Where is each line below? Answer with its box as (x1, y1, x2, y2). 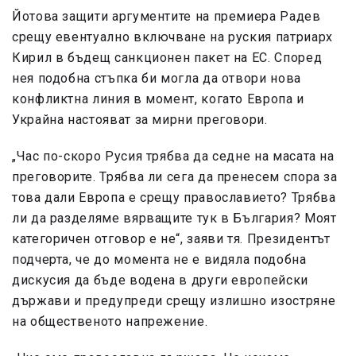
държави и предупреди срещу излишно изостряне (12, 293, 336, 309)
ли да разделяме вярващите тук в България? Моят (12, 211, 337, 226)
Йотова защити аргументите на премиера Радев (12, 9, 321, 25)
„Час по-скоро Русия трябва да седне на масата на (12, 149, 335, 164)
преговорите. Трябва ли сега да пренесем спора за (12, 169, 338, 185)
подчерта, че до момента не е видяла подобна (12, 252, 307, 268)
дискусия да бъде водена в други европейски (12, 273, 308, 288)
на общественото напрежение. (12, 314, 208, 330)
